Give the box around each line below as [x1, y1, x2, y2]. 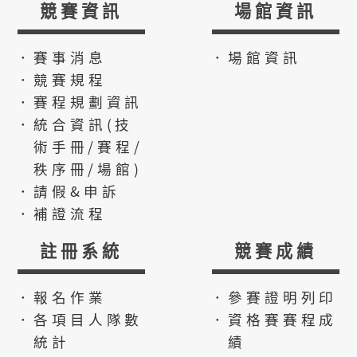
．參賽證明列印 [210, 286, 338, 307]
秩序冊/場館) [33, 158, 143, 178]
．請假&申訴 [15, 180, 120, 201]
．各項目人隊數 [15, 308, 143, 329]
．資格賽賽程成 [210, 308, 338, 329]
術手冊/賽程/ [33, 135, 143, 156]
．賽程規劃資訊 [15, 91, 143, 112]
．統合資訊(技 [15, 113, 134, 134]
